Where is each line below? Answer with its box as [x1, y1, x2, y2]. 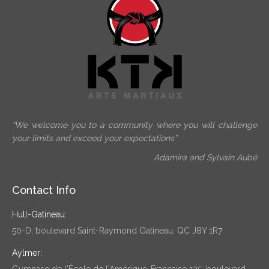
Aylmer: [12, 247, 42, 258]
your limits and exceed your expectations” [12, 133, 177, 143]
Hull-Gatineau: [12, 209, 67, 219]
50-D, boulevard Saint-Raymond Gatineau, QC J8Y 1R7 [12, 225, 222, 235]
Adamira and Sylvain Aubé [154, 152, 257, 162]
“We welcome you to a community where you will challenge [12, 119, 257, 130]
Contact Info [12, 183, 76, 196]
